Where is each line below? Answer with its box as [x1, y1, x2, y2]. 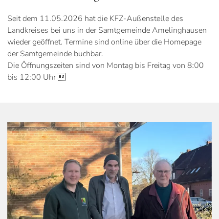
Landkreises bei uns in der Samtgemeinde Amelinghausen [7, 24, 207, 36]
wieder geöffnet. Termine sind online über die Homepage [7, 36, 201, 47]
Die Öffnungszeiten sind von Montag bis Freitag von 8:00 [7, 60, 204, 71]
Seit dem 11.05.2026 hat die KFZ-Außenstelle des [7, 13, 183, 24]
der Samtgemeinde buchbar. [7, 48, 103, 59]
